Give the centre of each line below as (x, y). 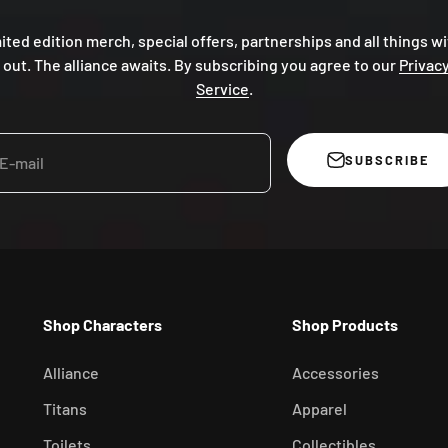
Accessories (336, 372)
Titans (64, 408)
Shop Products (345, 324)
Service (222, 88)
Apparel (320, 408)
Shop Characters (102, 324)
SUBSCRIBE (387, 160)
